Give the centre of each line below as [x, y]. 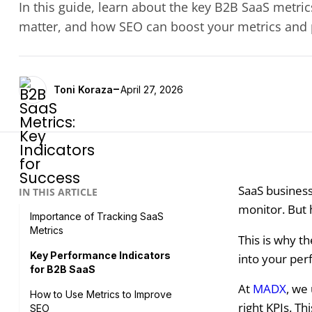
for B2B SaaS [62, 269]
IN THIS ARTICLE [58, 192]
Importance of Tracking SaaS [96, 216]
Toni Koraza [83, 89]
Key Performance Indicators [100, 255]
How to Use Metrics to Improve [101, 294]
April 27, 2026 [151, 89]
